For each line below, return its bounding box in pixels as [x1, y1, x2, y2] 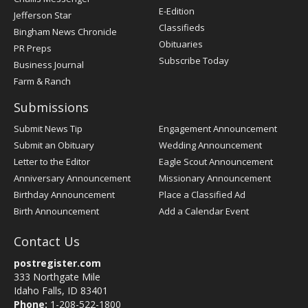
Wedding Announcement [159, 139, 262, 151]
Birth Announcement [14, 205, 99, 217]
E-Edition [159, 5, 195, 17]
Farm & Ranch [14, 75, 71, 87]
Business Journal [14, 58, 84, 71]
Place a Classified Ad [159, 188, 245, 201]
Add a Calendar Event [159, 205, 249, 217]
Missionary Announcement [159, 172, 271, 184]
